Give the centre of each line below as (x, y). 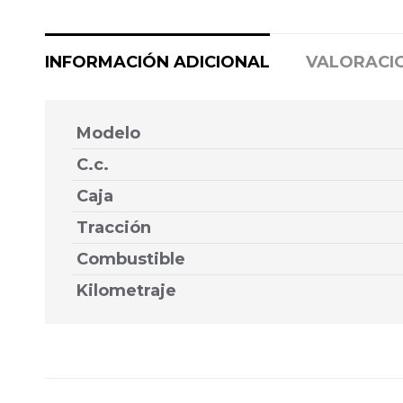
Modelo (108, 134)
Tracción (114, 228)
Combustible (131, 260)
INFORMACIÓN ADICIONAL (157, 63)
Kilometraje (126, 291)
